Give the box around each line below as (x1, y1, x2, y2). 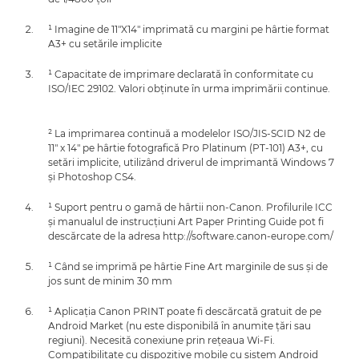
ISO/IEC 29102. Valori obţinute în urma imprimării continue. (48, 82, 330, 95)
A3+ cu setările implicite (48, 37, 162, 50)
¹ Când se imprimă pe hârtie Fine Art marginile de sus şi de (48, 260, 328, 272)
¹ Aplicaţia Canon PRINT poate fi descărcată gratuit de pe (48, 305, 321, 317)
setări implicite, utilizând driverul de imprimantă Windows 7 (48, 155, 334, 168)
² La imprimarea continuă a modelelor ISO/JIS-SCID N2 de (48, 127, 325, 139)
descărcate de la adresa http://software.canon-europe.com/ (48, 229, 333, 242)
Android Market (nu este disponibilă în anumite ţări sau (48, 319, 311, 332)
